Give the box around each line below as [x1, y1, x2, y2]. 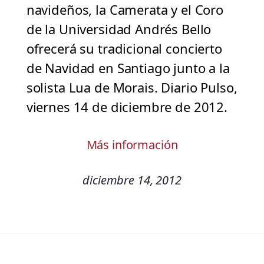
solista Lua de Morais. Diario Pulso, [26, 78, 237, 97]
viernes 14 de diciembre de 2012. [26, 98, 227, 116]
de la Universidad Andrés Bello [26, 20, 212, 38]
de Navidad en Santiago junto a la [26, 59, 230, 77]
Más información [86, 137, 178, 153]
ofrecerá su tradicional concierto [26, 39, 222, 58]
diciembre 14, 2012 [82, 172, 181, 189]
